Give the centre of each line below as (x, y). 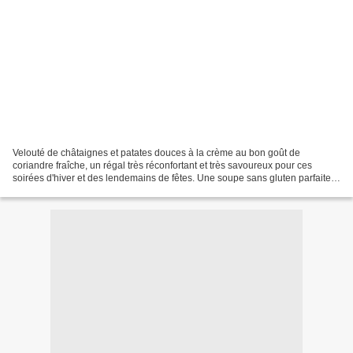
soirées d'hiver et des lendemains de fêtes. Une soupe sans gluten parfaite (172, 178)
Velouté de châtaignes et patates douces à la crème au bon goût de (156, 152)
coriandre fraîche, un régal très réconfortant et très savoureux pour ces (162, 165)
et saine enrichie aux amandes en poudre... (105, 190)
